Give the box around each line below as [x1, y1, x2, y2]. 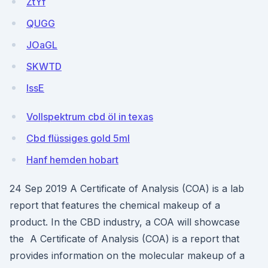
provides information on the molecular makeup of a [10, 249, 245, 261]
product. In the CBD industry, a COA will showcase [10, 216, 240, 228]
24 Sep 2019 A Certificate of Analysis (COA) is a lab [10, 182, 244, 194]
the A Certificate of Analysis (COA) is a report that [10, 233, 239, 245]
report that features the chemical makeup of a [10, 199, 220, 211]
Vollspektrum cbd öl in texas [26, 111, 153, 123]
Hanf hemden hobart [26, 154, 118, 166]
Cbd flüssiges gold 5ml [26, 132, 130, 144]
